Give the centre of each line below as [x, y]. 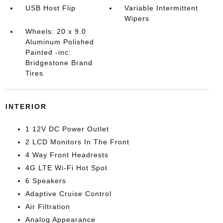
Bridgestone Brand [59, 63]
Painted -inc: [48, 52]
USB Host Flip [50, 8]
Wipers [137, 18]
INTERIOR [26, 107]
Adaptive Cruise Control [68, 194]
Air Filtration [48, 207]
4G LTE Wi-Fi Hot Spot [66, 168]
